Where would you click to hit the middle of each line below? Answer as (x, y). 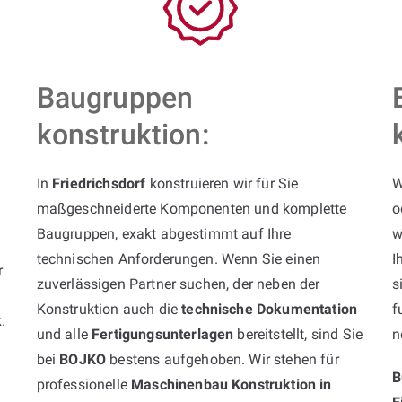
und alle (64, 334)
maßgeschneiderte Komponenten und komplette (192, 208)
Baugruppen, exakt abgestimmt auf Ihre (164, 233)
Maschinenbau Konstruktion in (232, 384)
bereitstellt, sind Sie (298, 334)
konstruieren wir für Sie (222, 183)
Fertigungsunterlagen (163, 334)
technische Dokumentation (270, 309)
